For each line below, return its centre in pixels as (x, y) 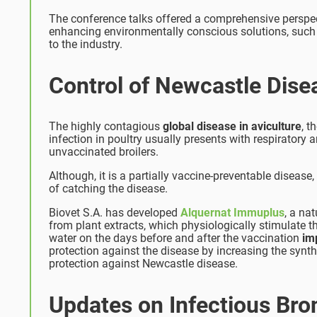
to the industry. (86, 45)
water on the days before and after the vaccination (175, 238)
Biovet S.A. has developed (115, 213)
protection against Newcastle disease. (143, 264)
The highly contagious (106, 127)
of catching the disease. (108, 189)
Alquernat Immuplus (232, 213)
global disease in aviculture (232, 127)
